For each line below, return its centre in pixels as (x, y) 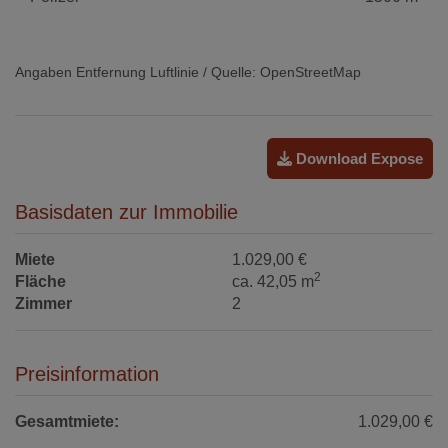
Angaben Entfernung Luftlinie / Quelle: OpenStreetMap (188, 71)
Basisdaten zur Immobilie (126, 211)
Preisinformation (87, 373)
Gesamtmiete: (67, 421)
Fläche (40, 281)
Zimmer (43, 303)
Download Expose (357, 158)
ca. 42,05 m (273, 281)
